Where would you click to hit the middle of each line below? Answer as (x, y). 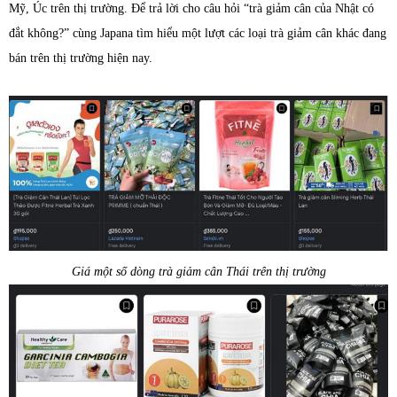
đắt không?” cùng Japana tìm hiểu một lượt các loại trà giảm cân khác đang (198, 33)
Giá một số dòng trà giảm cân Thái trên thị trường (198, 271)
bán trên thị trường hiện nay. (81, 58)
